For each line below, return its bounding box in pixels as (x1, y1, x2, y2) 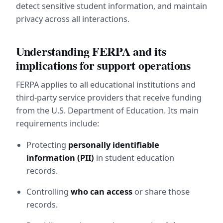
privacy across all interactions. (16, 13, 129, 24)
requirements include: (16, 118, 99, 129)
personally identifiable (68, 139, 160, 150)
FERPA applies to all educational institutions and (16, 79, 196, 91)
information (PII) (26, 152, 95, 163)
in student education (94, 152, 175, 163)
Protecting (26, 139, 69, 150)
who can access (71, 186, 133, 197)
